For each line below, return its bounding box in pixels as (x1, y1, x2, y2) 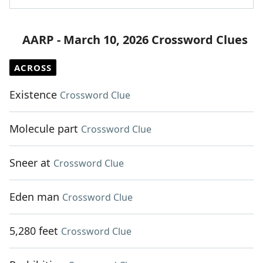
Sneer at (9, 156, 50, 170)
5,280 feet (9, 224, 58, 238)
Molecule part (9, 122, 78, 136)
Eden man (9, 190, 59, 204)
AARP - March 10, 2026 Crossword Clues (22, 32, 248, 48)
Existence (9, 87, 57, 102)
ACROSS (14, 62, 52, 74)
